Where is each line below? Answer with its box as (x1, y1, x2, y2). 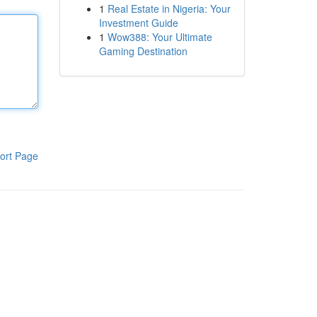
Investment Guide (98, 16, 178, 30)
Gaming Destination (98, 44, 188, 58)
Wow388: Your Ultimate (107, 30, 212, 44)
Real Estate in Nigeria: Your (107, 1, 231, 16)
